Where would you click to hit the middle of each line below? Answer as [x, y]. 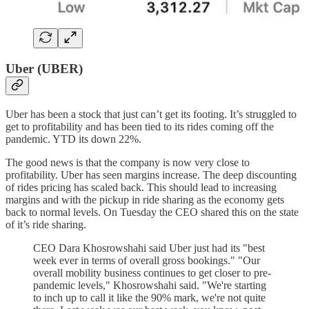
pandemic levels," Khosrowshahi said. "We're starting [150, 285]
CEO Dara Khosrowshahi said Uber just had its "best [149, 248]
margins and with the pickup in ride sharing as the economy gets [145, 199]
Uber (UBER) [44, 69]
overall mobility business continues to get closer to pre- [152, 272]
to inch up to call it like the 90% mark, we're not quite [149, 297]
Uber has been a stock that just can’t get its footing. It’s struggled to [151, 114]
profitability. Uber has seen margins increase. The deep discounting [151, 175]
